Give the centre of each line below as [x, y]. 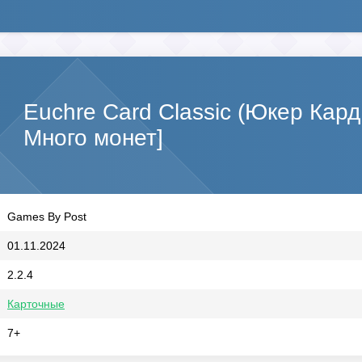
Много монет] [93, 138]
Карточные [36, 304]
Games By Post [47, 217]
